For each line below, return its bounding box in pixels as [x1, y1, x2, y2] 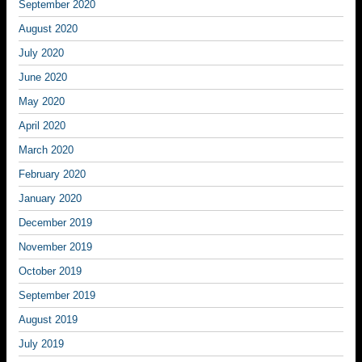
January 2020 [19, 192, 82, 204]
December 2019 [19, 217, 92, 229]
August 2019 [19, 314, 78, 326]
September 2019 [19, 289, 95, 301]
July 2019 [19, 338, 64, 350]
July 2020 [19, 47, 64, 59]
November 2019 [19, 241, 92, 253]
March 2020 [19, 144, 74, 156]
